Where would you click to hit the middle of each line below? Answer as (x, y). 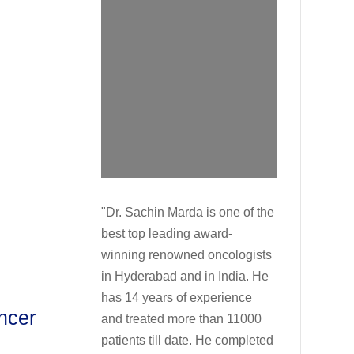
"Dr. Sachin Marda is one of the (188, 213)
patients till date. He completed (188, 341)
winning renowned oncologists (187, 255)
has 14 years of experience (177, 298)
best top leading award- (167, 234)
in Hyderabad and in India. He (185, 277)
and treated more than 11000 (182, 319)
